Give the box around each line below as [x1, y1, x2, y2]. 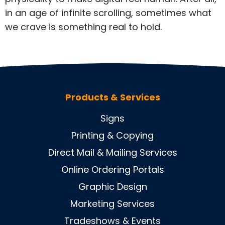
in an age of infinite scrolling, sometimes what [5, 6, 211, 19]
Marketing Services [70, 197, 155, 210]
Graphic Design [78, 180, 147, 193]
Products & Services [65, 90, 160, 103]
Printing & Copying [71, 129, 154, 142]
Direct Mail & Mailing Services [48, 146, 177, 159]
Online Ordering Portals [61, 163, 164, 176]
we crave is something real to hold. [5, 20, 162, 33]
